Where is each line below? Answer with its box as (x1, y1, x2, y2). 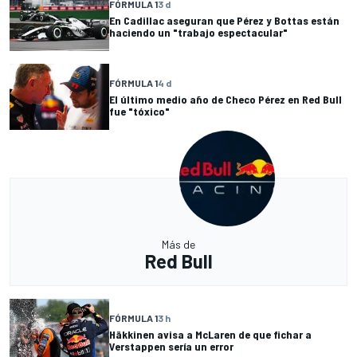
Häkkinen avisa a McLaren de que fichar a (109, 327, 312, 341)
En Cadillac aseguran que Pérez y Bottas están (109, 13, 339, 27)
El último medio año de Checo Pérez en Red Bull (109, 92, 342, 106)
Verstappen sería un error (109, 339, 233, 353)
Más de (162, 237, 195, 252)
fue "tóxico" (109, 104, 170, 118)
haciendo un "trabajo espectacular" (109, 25, 288, 39)
